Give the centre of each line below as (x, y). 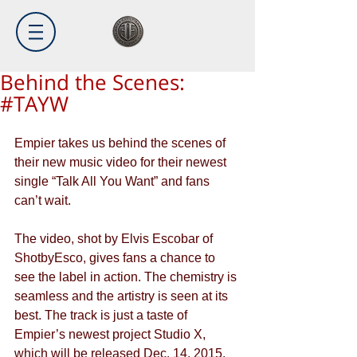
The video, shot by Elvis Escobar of (115, 239)
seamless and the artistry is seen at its (123, 296)
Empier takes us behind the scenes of (122, 143)
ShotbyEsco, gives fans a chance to (116, 258)
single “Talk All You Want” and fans (114, 181)
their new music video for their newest (122, 162)
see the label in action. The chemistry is (127, 277)
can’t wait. (44, 200)
